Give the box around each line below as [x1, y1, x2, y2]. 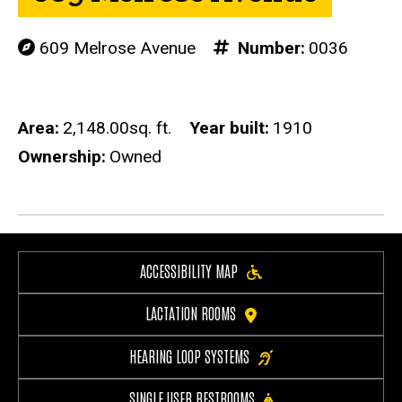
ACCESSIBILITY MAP [140, 261, 239, 281]
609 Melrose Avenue [35, 37, 197, 58]
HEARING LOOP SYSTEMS [128, 345, 249, 365]
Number [232, 37, 301, 58]
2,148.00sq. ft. [63, 117, 171, 138]
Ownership [18, 145, 101, 167]
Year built [189, 117, 265, 138]
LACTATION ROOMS [145, 303, 237, 323]
